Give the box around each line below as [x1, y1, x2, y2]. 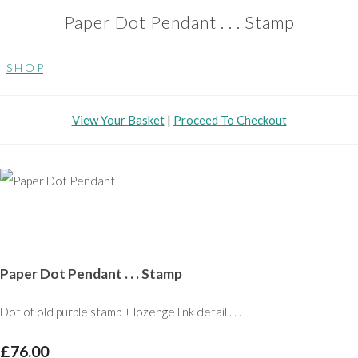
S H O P [6, 61, 43, 75]
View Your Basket [71, 113, 165, 128]
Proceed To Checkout [173, 113, 287, 128]
